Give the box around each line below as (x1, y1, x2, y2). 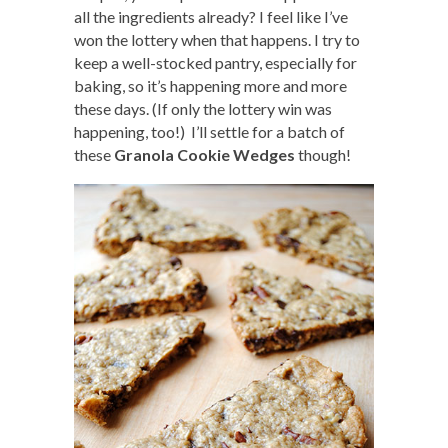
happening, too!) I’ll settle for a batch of (74, 121, 345, 141)
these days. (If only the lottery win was (74, 98, 332, 118)
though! (295, 144, 351, 164)
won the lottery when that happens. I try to (74, 29, 360, 49)
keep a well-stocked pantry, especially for (74, 52, 357, 72)
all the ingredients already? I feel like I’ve (74, 6, 348, 26)
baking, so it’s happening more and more (74, 75, 347, 95)
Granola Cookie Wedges (114, 144, 295, 164)
